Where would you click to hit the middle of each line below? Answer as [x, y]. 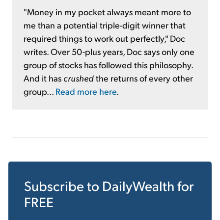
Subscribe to [63, 186]
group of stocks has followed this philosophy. [108, 65]
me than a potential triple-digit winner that [105, 25]
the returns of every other [143, 78]
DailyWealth [138, 186]
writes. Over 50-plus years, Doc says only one [109, 52]
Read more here [86, 91]
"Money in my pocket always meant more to [107, 12]
